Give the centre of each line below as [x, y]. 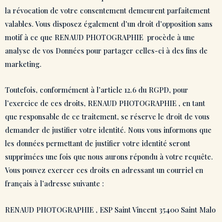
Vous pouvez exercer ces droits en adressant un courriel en [104, 170]
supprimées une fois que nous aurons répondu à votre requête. [109, 157]
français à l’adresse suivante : [55, 184]
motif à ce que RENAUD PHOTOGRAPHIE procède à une [100, 37]
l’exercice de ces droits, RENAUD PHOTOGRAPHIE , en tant [105, 103]
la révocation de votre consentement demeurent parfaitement [108, 10]
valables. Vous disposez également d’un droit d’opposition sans [109, 24]
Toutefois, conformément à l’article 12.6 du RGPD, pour [97, 90]
